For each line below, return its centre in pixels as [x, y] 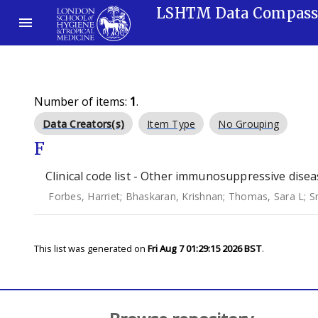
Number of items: [82, 102]
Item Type [171, 124]
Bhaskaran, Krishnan [174, 196]
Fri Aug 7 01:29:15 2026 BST [205, 248]
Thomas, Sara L [266, 196]
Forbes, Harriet [84, 196]
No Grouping [248, 124]
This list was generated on [91, 248]
